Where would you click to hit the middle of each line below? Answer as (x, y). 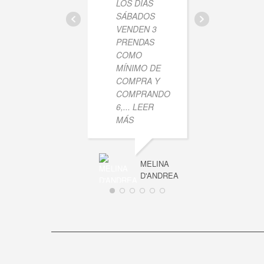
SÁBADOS (136, 16)
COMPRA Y (138, 81)
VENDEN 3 (136, 29)
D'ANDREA (159, 176)
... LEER (138, 107)
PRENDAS (135, 42)
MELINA (155, 164)
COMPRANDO (143, 94)
